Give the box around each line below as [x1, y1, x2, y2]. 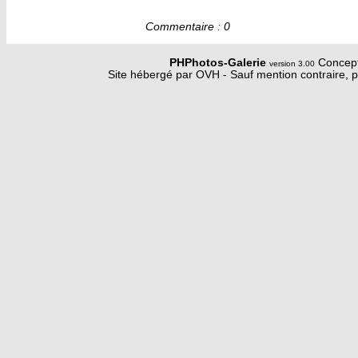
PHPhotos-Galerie [169, 57, 269, 70]
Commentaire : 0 [145, 21, 230, 34]
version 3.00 [269, 59, 315, 69]
